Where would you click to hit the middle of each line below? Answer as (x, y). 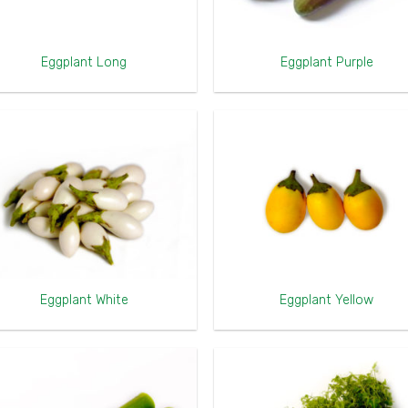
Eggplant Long (84, 62)
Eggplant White (84, 300)
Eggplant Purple (326, 62)
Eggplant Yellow (327, 300)
